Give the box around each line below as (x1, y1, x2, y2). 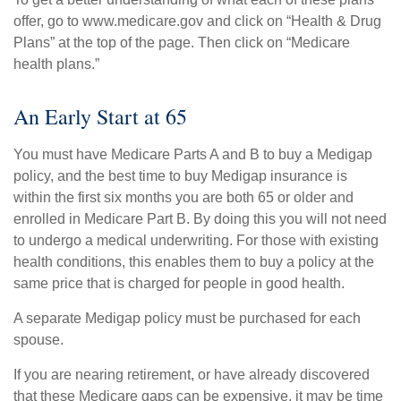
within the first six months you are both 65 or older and (13, 190, 354, 205)
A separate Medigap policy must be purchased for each (13, 311, 361, 326)
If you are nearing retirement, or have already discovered (13, 367, 370, 382)
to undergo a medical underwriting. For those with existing (13, 233, 379, 248)
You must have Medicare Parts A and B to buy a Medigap (13, 147, 372, 162)
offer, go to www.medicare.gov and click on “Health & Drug (13, 13, 381, 29)
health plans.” (13, 56, 99, 72)
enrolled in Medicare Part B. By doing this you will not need (13, 211, 387, 226)
